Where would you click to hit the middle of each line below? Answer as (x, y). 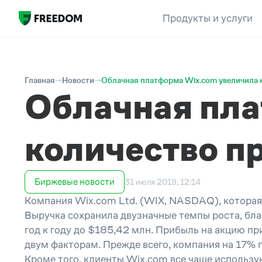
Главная (40, 80)
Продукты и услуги (207, 18)
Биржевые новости (75, 182)
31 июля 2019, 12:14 (163, 182)
